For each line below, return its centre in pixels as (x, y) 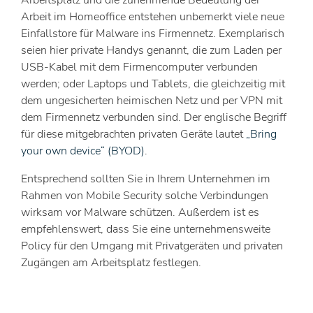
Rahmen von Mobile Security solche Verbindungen (145, 195)
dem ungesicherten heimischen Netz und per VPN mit (152, 100)
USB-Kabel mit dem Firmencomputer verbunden (139, 67)
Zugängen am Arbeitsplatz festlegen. (111, 262)
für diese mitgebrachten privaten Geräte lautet (133, 134)
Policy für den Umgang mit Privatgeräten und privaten (152, 246)
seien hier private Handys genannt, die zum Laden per (151, 50)
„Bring (261, 134)
